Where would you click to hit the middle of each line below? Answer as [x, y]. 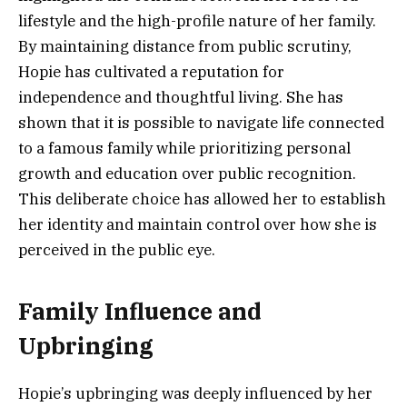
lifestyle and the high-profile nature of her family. [197, 21]
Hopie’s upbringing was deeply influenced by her [195, 393]
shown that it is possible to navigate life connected [201, 123]
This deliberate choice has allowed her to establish [202, 199]
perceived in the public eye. [117, 250]
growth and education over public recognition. [187, 174]
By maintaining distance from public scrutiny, [185, 47]
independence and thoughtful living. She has [181, 98]
